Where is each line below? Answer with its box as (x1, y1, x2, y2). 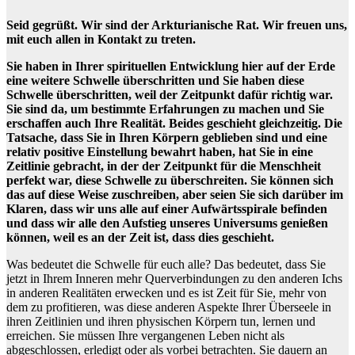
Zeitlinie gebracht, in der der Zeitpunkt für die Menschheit (6, 158, 321, 173)
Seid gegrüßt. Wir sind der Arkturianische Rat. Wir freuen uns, (6, 17, 347, 32)
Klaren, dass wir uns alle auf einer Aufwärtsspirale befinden (6, 201, 327, 216)
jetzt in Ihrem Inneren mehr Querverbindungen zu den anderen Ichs (6, 271, 342, 285)
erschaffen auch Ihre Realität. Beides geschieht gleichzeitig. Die (6, 116, 342, 130)
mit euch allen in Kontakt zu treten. (6, 32, 196, 46)
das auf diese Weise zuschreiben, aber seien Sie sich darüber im (6, 187, 343, 201)
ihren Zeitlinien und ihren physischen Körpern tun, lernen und (6, 314, 315, 328)
